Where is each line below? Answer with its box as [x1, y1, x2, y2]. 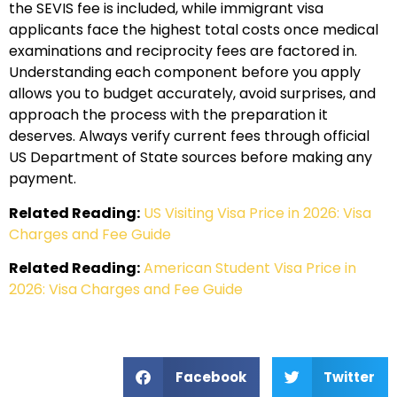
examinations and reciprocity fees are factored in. [9, 41, 357, 62]
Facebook [175, 367, 246, 386]
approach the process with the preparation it [9, 105, 328, 126]
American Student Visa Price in [144, 257, 356, 278]
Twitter [323, 367, 375, 386]
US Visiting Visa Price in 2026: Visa [144, 202, 371, 223]
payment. [9, 168, 76, 190]
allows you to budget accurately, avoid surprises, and [9, 83, 376, 105]
